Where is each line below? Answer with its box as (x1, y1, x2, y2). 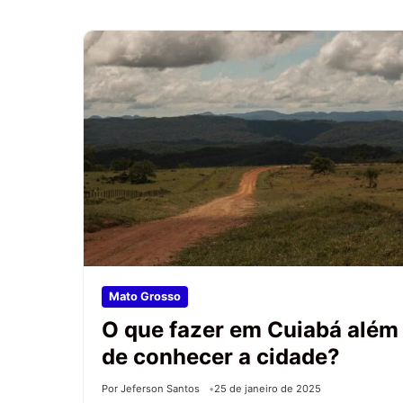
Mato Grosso (109, 289, 181, 303)
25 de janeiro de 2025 (214, 381, 321, 395)
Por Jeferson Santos (102, 381, 200, 395)
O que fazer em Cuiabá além (102, 316, 399, 343)
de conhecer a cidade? (102, 343, 340, 370)
